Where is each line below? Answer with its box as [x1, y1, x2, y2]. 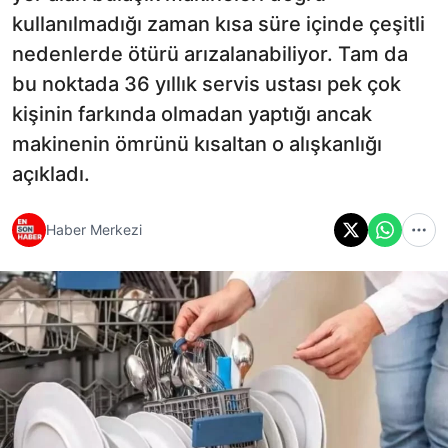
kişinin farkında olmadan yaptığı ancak [12, 101, 372, 126]
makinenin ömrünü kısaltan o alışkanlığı [12, 131, 382, 156]
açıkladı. [12, 161, 90, 186]
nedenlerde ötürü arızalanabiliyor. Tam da [12, 41, 408, 66]
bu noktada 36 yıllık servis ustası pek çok [12, 71, 401, 96]
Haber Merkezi [46, 221, 142, 239]
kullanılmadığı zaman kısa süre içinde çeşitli [12, 11, 425, 36]
